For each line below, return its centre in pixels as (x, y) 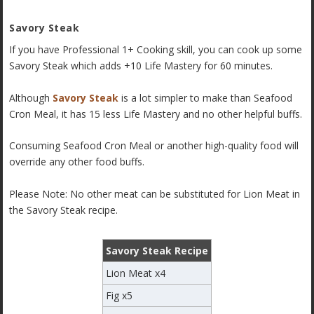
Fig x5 (119, 295)
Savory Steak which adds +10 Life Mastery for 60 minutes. (141, 66)
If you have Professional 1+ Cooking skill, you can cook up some (156, 50)
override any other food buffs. (78, 162)
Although (31, 97)
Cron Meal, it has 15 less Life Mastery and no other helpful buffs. (156, 114)
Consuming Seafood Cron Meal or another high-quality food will (154, 146)
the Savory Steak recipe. (64, 210)
